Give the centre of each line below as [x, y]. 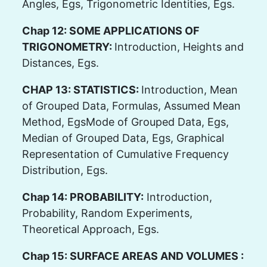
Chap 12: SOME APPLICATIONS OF [111, 30]
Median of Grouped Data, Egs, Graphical [123, 138]
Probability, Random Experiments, [107, 213]
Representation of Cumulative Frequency [125, 154]
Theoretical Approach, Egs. [90, 229]
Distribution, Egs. [65, 170]
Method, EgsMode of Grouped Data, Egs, [125, 122]
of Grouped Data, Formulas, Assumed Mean [131, 105]
